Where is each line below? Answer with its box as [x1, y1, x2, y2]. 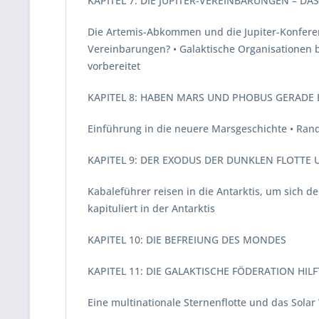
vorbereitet [88, 59, 140, 73]
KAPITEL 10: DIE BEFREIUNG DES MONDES [88, 233, 286, 246]
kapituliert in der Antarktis [88, 202, 215, 215]
